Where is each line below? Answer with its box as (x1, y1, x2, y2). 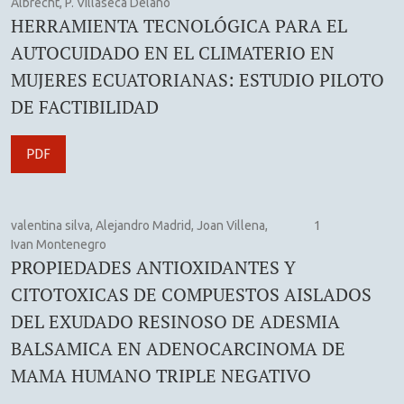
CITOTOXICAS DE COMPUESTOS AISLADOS (11, 281, 372, 307)
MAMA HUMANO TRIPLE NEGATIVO (11, 363, 311, 388)
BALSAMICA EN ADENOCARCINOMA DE (11, 335, 345, 361)
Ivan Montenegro (11, 236, 106, 252)
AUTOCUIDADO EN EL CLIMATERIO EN (11, 40, 335, 65)
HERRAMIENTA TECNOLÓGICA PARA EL (11, 13, 347, 38)
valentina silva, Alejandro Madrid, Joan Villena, (11, 217, 268, 233)
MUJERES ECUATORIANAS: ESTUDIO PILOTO (11, 67, 384, 92)
